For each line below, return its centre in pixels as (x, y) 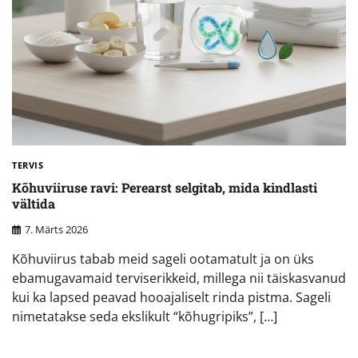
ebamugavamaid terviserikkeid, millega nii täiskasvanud (179, 278)
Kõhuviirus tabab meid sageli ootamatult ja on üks (163, 259)
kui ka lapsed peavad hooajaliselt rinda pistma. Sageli (171, 298)
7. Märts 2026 (56, 230)
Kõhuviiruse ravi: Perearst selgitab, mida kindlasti (165, 188)
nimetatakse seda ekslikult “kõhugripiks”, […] (145, 317)
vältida (34, 204)
